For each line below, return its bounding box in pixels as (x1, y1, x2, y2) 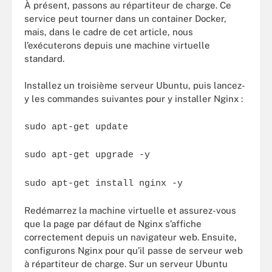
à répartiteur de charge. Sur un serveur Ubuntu (24, 259, 228, 269)
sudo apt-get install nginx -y (24, 178, 183, 189)
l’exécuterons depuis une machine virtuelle (24, 39, 210, 50)
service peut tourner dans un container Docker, (24, 13, 226, 24)
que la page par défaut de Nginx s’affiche (24, 219, 202, 229)
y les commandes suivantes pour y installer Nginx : (24, 93, 243, 104)
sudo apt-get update (24, 121, 128, 132)
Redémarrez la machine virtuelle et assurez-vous (24, 205, 236, 216)
